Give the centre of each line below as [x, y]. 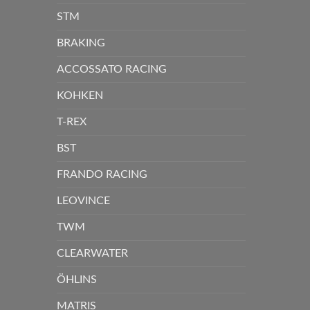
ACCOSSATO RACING [112, 69]
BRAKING [81, 43]
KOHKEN [80, 95]
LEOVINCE [83, 200]
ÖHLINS [77, 279]
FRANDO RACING [102, 174]
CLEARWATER [92, 253]
